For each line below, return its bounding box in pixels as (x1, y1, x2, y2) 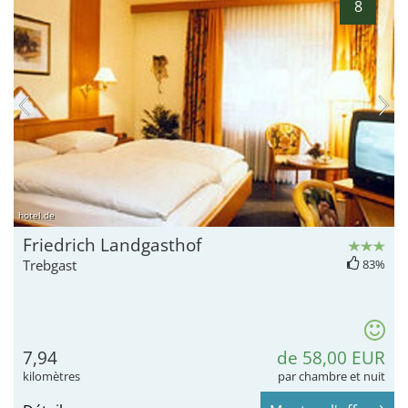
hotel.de (18, 209, 55, 222)
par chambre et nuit (278, 368, 385, 385)
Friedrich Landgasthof (23, 233, 201, 258)
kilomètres (23, 368, 80, 385)
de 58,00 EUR (277, 346, 385, 371)
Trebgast (23, 256, 76, 275)
